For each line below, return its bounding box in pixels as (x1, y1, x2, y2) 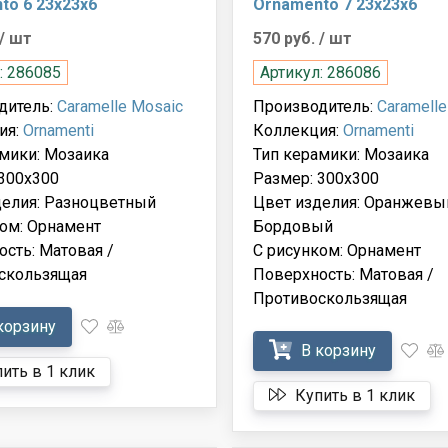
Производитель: (252, 96, 377, 116)
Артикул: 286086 (259, 62, 381, 82)
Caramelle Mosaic (56, 96, 183, 116)
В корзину (296, 340, 376, 360)
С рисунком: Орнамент (252, 240, 421, 260)
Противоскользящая (252, 288, 407, 308)
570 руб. (252, 28, 319, 48)
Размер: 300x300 (252, 168, 379, 188)
